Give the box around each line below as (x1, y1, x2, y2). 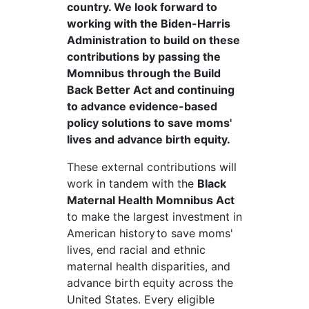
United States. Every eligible (66, 292, 215, 307)
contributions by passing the (66, 50, 221, 64)
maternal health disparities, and (66, 259, 230, 274)
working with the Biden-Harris (66, 17, 230, 31)
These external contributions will (66, 160, 237, 175)
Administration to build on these (66, 33, 240, 48)
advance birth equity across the (66, 276, 233, 290)
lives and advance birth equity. (66, 132, 230, 147)
